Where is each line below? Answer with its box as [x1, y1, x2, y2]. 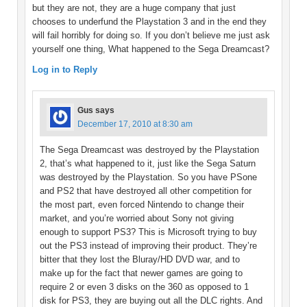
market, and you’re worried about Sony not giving [40, 213, 234, 224]
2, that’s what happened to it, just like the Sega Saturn [40, 158, 256, 169]
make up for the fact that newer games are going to [40, 268, 243, 279]
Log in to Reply [32, 64, 97, 75]
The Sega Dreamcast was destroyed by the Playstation [40, 145, 259, 156]
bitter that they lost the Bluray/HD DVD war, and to [40, 254, 240, 265]
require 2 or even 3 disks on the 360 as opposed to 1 [40, 282, 249, 293]
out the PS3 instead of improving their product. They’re [40, 241, 257, 251]
